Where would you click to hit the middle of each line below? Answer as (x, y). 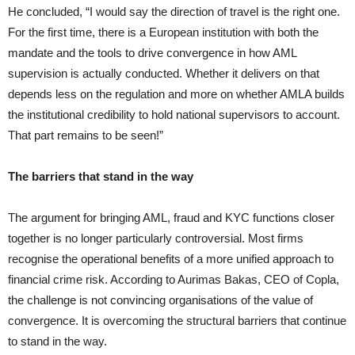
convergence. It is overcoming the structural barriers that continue (177, 321)
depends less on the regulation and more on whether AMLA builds (176, 94)
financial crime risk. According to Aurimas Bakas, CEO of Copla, (174, 280)
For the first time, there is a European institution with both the (163, 32)
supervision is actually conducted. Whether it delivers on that (164, 74)
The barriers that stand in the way (101, 177)
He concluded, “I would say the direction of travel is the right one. (174, 12)
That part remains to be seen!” (86, 136)
